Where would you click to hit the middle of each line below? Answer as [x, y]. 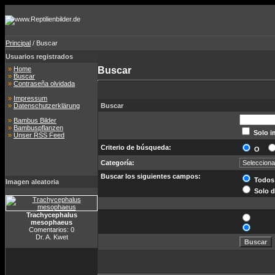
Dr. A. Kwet [52, 237]
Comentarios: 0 [52, 230]
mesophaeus [52, 222]
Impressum [30, 98]
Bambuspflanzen [38, 128]
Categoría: [118, 163]
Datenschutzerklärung [47, 106]
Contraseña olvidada [44, 83]
